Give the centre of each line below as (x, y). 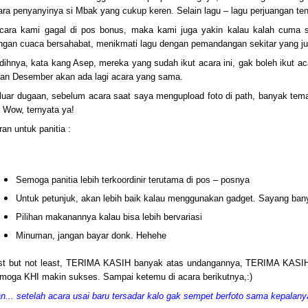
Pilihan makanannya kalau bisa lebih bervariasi (109, 217)
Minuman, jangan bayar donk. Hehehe (91, 236)
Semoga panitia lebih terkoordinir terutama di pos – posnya (133, 180)
